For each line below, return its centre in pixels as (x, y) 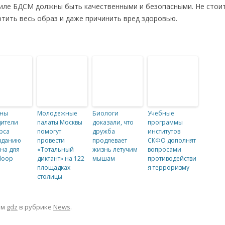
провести (51, 140)
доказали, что (113, 122)
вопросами (164, 149)
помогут (49, 131)
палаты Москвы (60, 122)
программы (165, 122)
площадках (54, 167)
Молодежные (57, 113)
